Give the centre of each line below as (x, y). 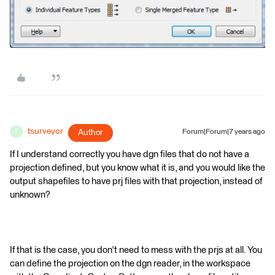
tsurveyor (45, 131)
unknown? (30, 195)
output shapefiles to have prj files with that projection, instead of (136, 181)
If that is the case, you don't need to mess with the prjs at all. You (136, 250)
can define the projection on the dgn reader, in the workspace (130, 263)
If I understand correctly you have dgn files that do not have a (130, 154)
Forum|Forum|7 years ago (224, 132)
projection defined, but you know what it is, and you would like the (137, 168)
